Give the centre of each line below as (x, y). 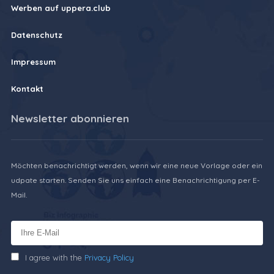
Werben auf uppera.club (61, 8)
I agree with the (54, 258)
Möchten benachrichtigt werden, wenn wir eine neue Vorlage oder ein (136, 166)
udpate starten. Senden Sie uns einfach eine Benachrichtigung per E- (135, 180)
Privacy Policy (109, 258)
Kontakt (27, 89)
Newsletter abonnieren (70, 119)
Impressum (33, 62)
